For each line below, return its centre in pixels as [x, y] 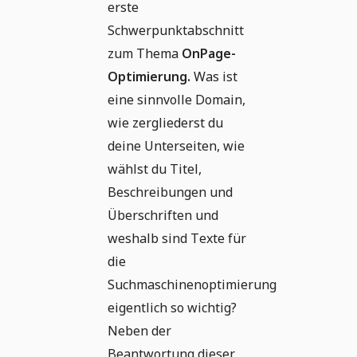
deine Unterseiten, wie [176, 146]
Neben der [139, 331]
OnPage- [209, 53]
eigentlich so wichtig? [172, 308]
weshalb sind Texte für [177, 238]
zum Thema [145, 53]
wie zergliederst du [165, 123]
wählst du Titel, [155, 169]
